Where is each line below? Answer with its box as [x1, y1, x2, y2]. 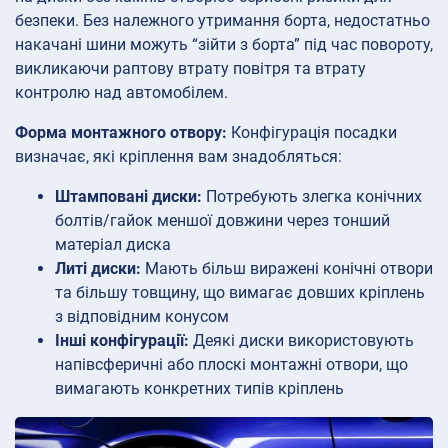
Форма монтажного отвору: [15, 122, 227, 142]
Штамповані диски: [55, 186, 202, 206]
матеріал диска [55, 234, 171, 254]
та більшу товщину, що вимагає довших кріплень [55, 282, 425, 302]
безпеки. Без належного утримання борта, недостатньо [15, 10, 430, 30]
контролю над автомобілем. [15, 82, 228, 102]
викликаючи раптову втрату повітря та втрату [15, 58, 366, 78]
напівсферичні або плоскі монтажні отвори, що [55, 354, 408, 374]
